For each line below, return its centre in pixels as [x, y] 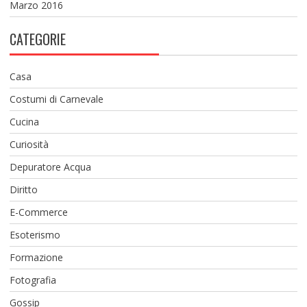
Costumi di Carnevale [56, 99]
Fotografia [33, 280]
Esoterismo [35, 234]
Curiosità [29, 144]
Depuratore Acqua [50, 167]
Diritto [23, 189]
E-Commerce [38, 212]
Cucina [24, 121]
